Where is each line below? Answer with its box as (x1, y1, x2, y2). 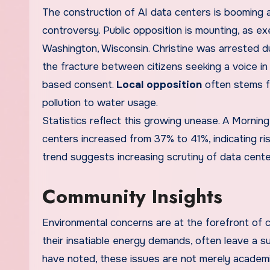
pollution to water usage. (42, 96, 158, 110)
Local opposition (116, 78, 202, 92)
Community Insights (42, 183, 222, 211)
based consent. (42, 78, 116, 92)
